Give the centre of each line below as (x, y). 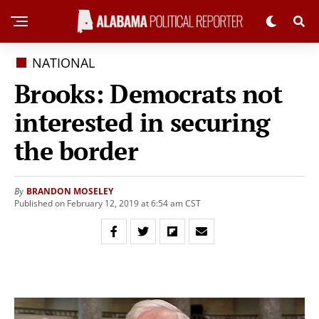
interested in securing (142, 122)
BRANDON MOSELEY (70, 191)
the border (76, 151)
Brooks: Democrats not (148, 94)
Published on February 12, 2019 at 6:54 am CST (108, 203)
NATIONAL (64, 63)
